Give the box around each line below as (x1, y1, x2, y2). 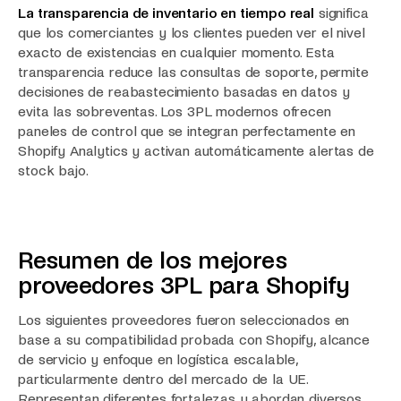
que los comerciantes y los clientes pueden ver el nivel (18, 24, 365, 40)
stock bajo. (18, 162, 89, 178)
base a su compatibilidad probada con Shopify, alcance (18, 331, 370, 347)
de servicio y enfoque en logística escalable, (18, 351, 298, 367)
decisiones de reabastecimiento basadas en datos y (18, 83, 350, 99)
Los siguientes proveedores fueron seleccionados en (18, 311, 350, 328)
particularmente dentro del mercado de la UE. (18, 371, 308, 387)
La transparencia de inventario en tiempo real (18, 4, 315, 21)
